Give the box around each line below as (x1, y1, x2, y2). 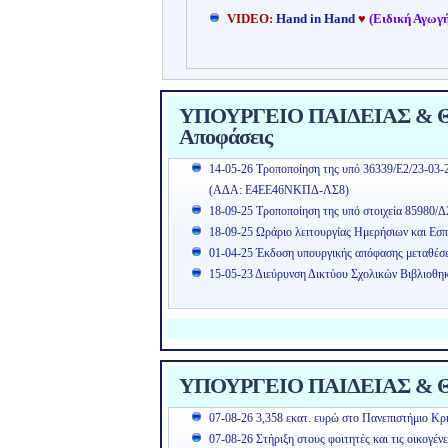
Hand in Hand (275, 11, 355, 26)
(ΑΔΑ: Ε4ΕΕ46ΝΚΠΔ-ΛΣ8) (208, 183, 349, 198)
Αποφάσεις (178, 124, 272, 150)
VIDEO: (226, 11, 276, 26)
